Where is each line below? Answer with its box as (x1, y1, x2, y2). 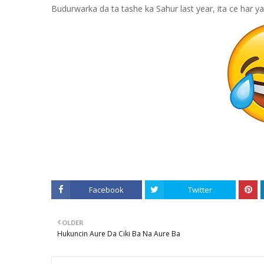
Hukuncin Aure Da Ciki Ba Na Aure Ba (57, 229, 180, 239)
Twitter (187, 184, 212, 195)
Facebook (88, 184, 124, 195)
